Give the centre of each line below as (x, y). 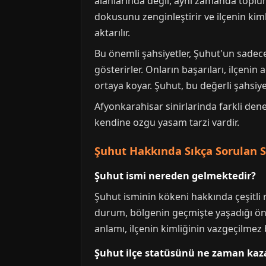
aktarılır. (112, 33)
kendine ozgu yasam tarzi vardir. (167, 123)
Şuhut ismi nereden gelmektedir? (175, 176)
